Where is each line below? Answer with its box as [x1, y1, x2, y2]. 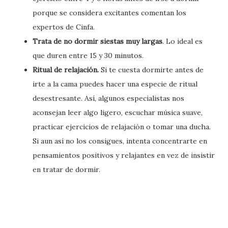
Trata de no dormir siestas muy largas [33, 37, 162, 46]
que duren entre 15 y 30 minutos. [33, 51, 144, 61]
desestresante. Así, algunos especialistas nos [33, 94, 184, 103]
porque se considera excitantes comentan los [33, 8, 186, 18]
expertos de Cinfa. [33, 22, 95, 32]
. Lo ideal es [162, 37, 203, 46]
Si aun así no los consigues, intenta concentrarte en [33, 136, 207, 146]
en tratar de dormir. [33, 165, 100, 175]
